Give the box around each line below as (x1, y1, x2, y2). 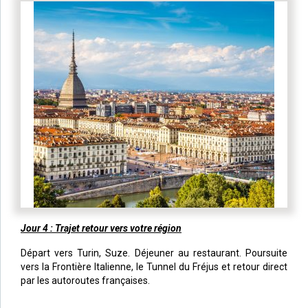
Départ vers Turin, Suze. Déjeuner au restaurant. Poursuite (21, 247, 287, 258)
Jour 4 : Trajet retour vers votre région (21, 222, 181, 234)
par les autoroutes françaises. (21, 274, 150, 286)
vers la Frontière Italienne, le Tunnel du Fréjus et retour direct (21, 261, 287, 272)
